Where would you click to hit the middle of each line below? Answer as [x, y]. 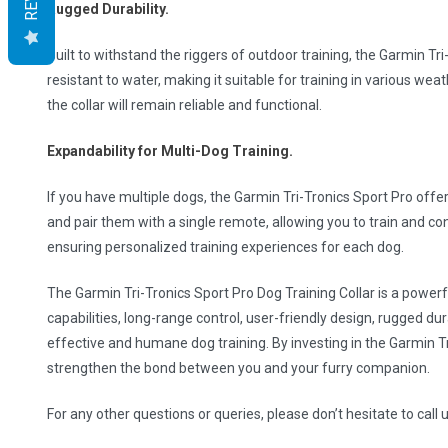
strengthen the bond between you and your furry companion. [239, 368]
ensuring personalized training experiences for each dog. [226, 247]
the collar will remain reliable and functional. [185, 105]
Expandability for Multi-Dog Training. [170, 151]
